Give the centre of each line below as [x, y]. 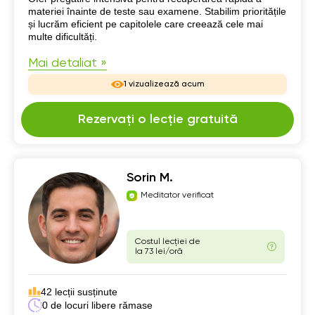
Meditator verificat [177, 196]
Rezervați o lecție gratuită [157, 119]
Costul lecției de [168, 242]
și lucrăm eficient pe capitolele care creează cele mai [146, 24]
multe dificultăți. [63, 36]
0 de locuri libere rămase [97, 305]
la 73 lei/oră [159, 251]
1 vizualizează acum [164, 84]
